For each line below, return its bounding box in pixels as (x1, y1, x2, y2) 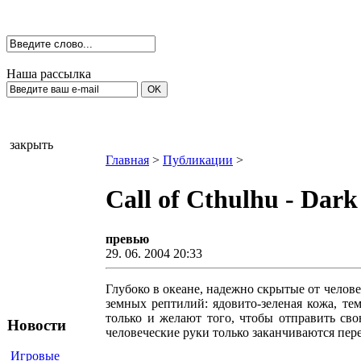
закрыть (6, 138, 56, 151)
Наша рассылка (6, 67, 91, 81)
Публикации (163, 153, 233, 167)
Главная (106, 153, 149, 167)
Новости (7, 316, 66, 334)
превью (106, 231, 152, 246)
